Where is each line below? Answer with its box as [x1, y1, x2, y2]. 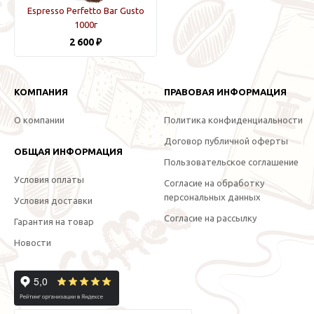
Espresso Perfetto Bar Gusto [27, 5, 144, 15]
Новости [14, 237, 51, 247]
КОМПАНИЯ [14, 86, 68, 97]
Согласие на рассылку [164, 212, 257, 223]
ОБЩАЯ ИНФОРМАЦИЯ [14, 146, 123, 156]
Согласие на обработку [164, 177, 264, 188]
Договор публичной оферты [164, 135, 288, 146]
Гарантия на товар [14, 216, 94, 226]
